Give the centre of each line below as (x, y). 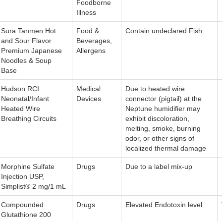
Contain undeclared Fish (164, 31)
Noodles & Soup (26, 61)
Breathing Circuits (29, 119)
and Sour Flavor (26, 41)
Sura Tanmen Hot (28, 31)
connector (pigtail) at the (164, 99)
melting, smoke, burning (163, 129)
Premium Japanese (31, 51)
